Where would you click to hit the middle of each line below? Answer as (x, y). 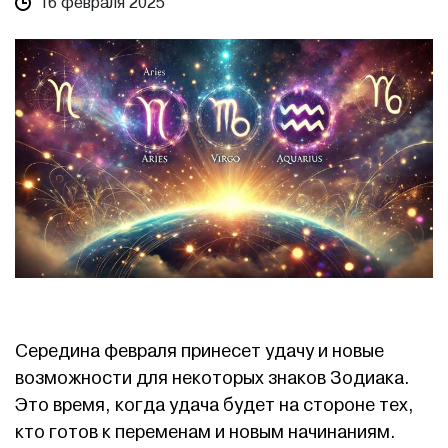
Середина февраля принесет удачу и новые (199, 351)
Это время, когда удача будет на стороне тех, (214, 405)
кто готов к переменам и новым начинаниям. (205, 432)
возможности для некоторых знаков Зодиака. (212, 378)
